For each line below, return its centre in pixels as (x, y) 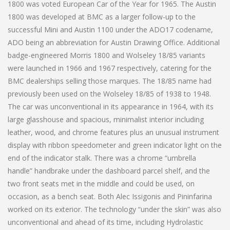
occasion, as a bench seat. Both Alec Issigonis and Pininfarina (110, 196)
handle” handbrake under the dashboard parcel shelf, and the (109, 170)
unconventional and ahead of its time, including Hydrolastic (106, 222)
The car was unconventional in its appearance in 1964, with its (111, 106)
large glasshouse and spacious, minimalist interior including (106, 119)
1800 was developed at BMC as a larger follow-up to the (102, 16)
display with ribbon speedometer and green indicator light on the (115, 145)
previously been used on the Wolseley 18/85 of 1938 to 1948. (109, 93)
